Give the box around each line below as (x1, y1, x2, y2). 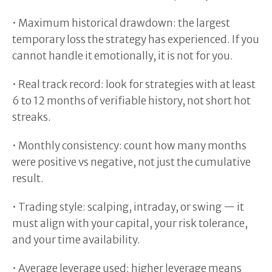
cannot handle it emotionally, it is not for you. (12, 49, 235, 63)
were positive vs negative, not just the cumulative (12, 155, 251, 169)
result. (12, 172, 46, 185)
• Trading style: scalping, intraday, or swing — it (12, 200, 244, 214)
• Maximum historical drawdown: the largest (12, 16, 230, 30)
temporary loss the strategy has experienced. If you (12, 33, 259, 46)
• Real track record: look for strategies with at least (12, 78, 256, 91)
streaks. (12, 110, 53, 124)
